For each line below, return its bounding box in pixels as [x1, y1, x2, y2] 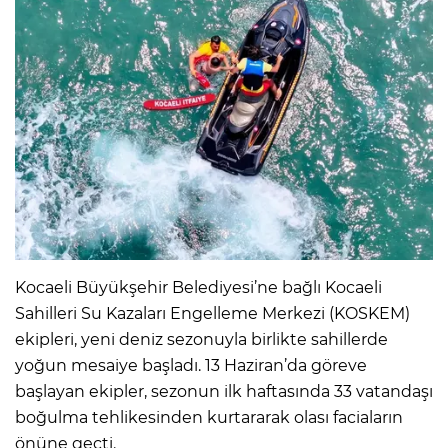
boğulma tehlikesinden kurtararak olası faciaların [15, 407, 403, 427]
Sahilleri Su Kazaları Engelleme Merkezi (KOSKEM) [15, 303, 410, 323]
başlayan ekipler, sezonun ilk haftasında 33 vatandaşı [15, 381, 433, 401]
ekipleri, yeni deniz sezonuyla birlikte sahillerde [15, 329, 388, 349]
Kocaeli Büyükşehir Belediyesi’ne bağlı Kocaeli [15, 277, 382, 297]
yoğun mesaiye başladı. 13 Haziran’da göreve [15, 355, 367, 375]
